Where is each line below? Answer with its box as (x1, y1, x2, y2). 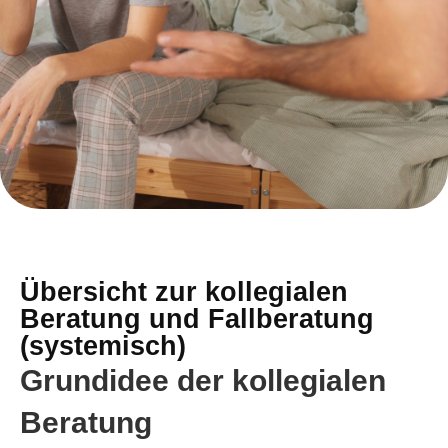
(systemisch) (20, 331, 186, 361)
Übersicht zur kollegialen (20, 277, 348, 307)
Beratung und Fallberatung (20, 304, 374, 334)
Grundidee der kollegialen (20, 364, 386, 397)
